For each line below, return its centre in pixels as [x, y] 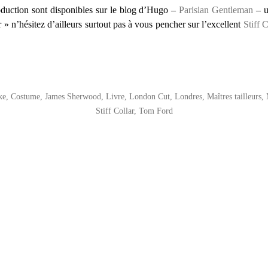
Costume [25, 96]
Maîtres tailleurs [234, 96]
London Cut [149, 96]
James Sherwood [73, 96]
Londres [188, 96]
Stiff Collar [115, 111]
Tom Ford [156, 111]
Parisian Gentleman [216, 10]
